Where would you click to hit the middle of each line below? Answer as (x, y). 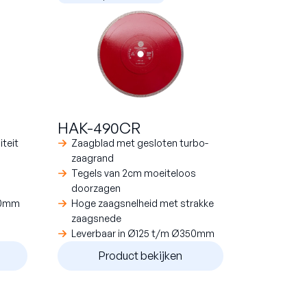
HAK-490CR (99, 127)
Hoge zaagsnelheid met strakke (143, 203)
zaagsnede (96, 218)
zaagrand (93, 158)
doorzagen (96, 188)
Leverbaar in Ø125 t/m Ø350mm (143, 233)
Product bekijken (140, 256)
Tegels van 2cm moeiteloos (134, 173)
